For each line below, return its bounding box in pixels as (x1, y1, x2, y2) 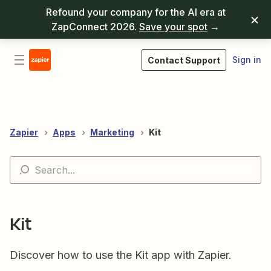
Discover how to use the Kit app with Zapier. (10, 249, 232, 261)
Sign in (232, 54, 261, 65)
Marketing (90, 127, 134, 137)
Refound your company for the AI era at (45, 6, 226, 18)
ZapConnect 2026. (51, 21, 139, 33)
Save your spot (139, 21, 207, 33)
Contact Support (148, 55, 220, 65)
